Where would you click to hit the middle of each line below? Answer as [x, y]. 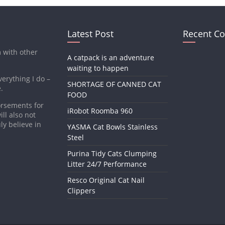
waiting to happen [98, 68]
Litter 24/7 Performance [107, 164]
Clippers [81, 191]
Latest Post [90, 34]
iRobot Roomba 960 [100, 111]
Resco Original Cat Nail [106, 180]
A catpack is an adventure [111, 58]
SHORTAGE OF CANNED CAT [114, 84]
